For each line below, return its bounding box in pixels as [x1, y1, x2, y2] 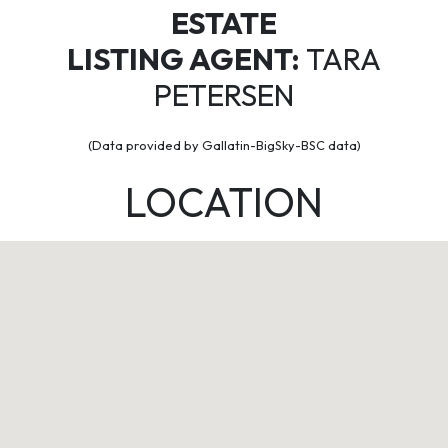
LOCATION [125, 177, 323, 227]
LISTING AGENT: [67, 40, 300, 78]
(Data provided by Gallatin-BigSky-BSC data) [87, 137, 361, 153]
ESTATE [171, 4, 277, 42]
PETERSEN [154, 76, 294, 114]
